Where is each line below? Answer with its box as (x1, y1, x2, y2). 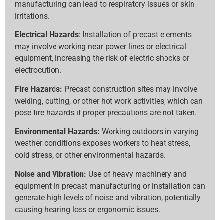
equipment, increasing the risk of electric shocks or (15, 54, 189, 63)
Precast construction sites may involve (62, 84, 197, 94)
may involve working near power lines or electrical (15, 42, 186, 52)
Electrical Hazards (15, 30, 79, 40)
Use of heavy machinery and (86, 169, 187, 179)
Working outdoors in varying (100, 127, 199, 137)
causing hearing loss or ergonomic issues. (15, 204, 160, 214)
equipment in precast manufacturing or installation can (15, 181, 205, 191)
